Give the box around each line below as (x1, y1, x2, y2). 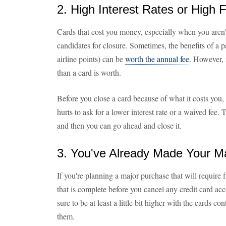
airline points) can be (57, 53, 125, 64)
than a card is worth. (57, 67, 121, 78)
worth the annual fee (125, 53, 189, 64)
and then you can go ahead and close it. (57, 120, 182, 131)
